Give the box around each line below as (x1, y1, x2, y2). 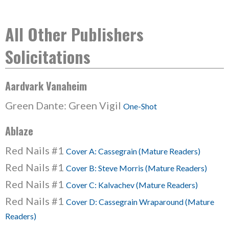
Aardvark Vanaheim (5, 78, 87, 94)
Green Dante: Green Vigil (5, 99, 123, 111)
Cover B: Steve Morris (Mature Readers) (66, 163, 207, 173)
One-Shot (123, 101, 157, 111)
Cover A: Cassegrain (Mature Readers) (66, 146, 200, 156)
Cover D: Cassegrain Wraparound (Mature (66, 197, 214, 207)
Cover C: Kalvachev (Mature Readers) (66, 180, 198, 190)
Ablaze (5, 123, 33, 139)
